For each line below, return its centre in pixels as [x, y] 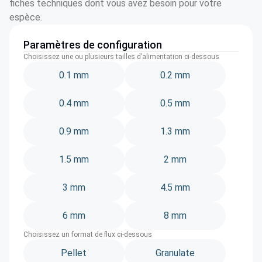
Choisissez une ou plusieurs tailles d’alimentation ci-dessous [121, 57]
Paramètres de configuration [93, 45]
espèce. [26, 17]
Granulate [175, 253]
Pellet [74, 253]
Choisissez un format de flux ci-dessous [88, 235]
